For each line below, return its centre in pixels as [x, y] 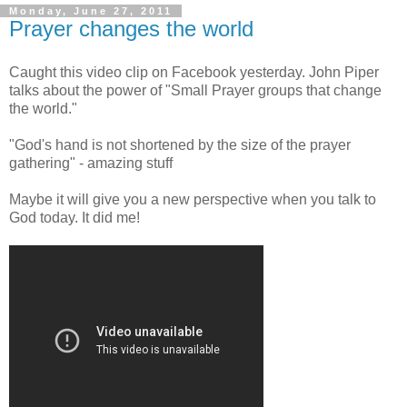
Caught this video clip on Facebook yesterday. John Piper [194, 72]
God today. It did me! [74, 217]
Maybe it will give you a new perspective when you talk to [193, 199]
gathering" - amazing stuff [91, 163]
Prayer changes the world [131, 28]
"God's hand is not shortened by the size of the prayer [180, 144]
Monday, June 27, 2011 [91, 10]
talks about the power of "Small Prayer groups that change [195, 90]
